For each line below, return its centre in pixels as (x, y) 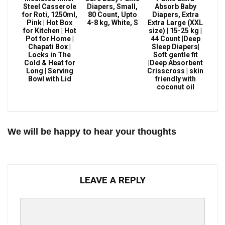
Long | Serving (49, 71)
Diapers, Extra (175, 15)
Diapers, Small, (113, 7)
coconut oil (175, 87)
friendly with (175, 79)
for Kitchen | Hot (49, 31)
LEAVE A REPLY (113, 180)
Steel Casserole (49, 7)
